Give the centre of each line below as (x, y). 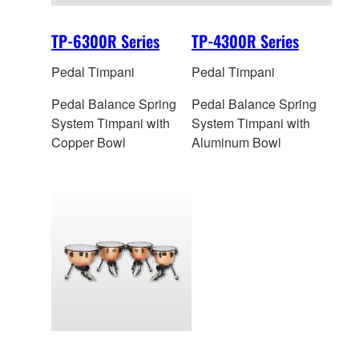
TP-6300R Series (105, 41)
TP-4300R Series (245, 41)
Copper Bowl (89, 143)
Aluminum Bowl (236, 143)
